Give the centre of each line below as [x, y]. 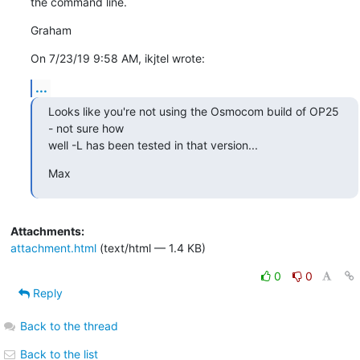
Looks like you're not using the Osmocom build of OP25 [193, 111]
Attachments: [47, 231]
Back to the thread [69, 325]
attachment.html [53, 247]
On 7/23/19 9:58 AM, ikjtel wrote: [117, 58]
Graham [51, 30]
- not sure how [86, 128]
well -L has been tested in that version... [153, 145]
